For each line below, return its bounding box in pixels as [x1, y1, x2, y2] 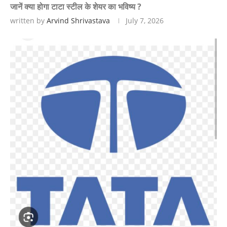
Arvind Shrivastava [47, 16, 110, 25]
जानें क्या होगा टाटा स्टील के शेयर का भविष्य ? [10, 1, 141, 12]
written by [10, 16, 47, 25]
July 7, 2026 [126, 16, 164, 25]
